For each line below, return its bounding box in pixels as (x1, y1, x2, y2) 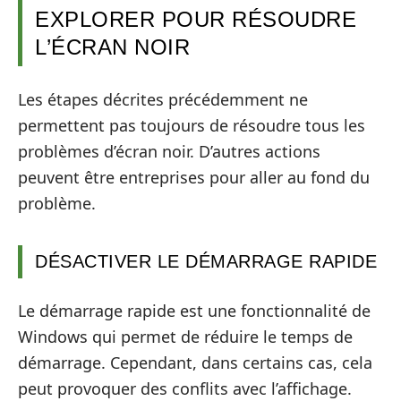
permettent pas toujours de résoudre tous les (18, 114, 365, 136)
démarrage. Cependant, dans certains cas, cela (18, 352, 372, 374)
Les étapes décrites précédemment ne (18, 88, 308, 110)
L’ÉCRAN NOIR (35, 35, 190, 60)
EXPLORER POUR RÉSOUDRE (35, 7, 356, 32)
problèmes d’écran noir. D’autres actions (18, 140, 320, 162)
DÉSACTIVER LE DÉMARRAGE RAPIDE (35, 251, 377, 271)
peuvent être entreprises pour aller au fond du (18, 166, 370, 188)
